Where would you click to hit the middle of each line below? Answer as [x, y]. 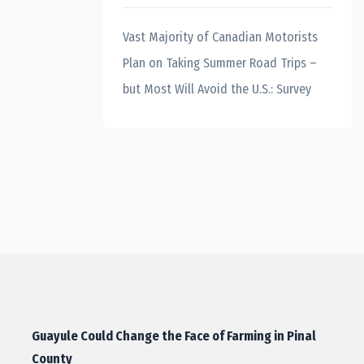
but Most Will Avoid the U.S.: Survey [217, 89]
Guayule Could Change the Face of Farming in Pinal [174, 336]
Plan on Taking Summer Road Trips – [220, 63]
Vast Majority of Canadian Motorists [220, 37]
